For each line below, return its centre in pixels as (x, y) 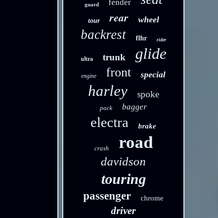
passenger (107, 196)
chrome (152, 198)
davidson (124, 161)
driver (124, 211)
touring (123, 179)
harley (108, 91)
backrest (103, 35)
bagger (135, 107)
